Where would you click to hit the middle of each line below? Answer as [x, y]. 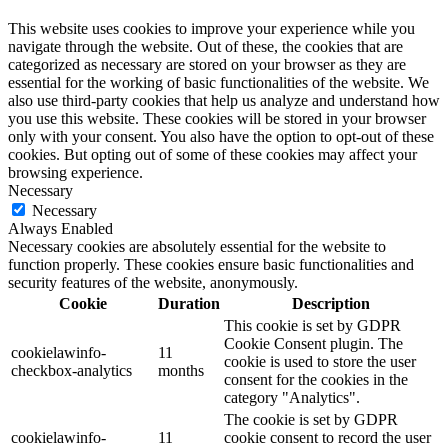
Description [330, 303]
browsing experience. [75, 172]
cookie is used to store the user [320, 361]
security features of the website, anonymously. [153, 282]
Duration [189, 303]
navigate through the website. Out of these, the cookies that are [205, 46]
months [181, 370]
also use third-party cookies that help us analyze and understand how [224, 100]
